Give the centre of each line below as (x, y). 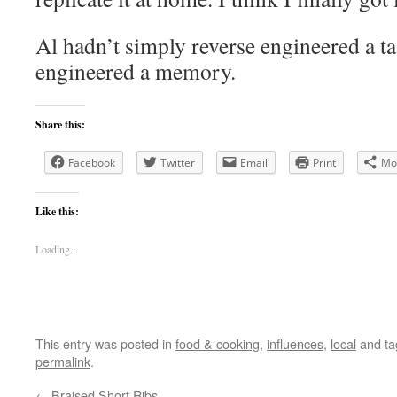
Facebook (92, 163)
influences (295, 343)
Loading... (57, 249)
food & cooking (218, 343)
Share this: (60, 125)
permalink (63, 361)
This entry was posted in (105, 343)
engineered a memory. (136, 71)
